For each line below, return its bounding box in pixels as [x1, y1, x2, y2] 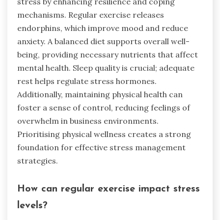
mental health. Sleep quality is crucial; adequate [17, 63, 194, 73]
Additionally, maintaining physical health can [17, 89, 183, 100]
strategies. [17, 156, 58, 166]
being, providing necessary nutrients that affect [17, 50, 198, 60]
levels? [17, 200, 48, 211]
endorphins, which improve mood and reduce [17, 23, 188, 33]
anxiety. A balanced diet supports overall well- [17, 36, 190, 47]
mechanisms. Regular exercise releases [17, 10, 164, 20]
